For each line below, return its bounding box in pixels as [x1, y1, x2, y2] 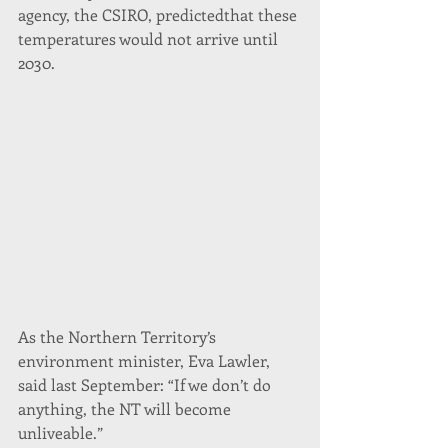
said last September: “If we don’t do [18, 373, 275, 395]
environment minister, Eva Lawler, [18, 349, 274, 371]
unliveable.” [18, 421, 103, 443]
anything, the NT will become [18, 397, 235, 419]
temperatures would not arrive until [18, 28, 282, 50]
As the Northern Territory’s [18, 325, 220, 347]
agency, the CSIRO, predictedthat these [18, 4, 301, 26]
